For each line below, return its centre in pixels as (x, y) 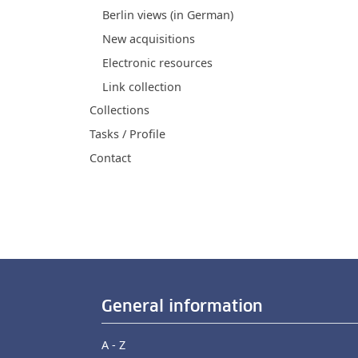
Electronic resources (157, 62)
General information (182, 307)
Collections (119, 110)
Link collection (142, 86)
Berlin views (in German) (168, 15)
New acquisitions (149, 39)
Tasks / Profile (127, 134)
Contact (110, 157)
